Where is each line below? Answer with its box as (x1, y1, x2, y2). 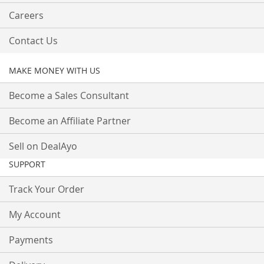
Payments (9, 233, 53, 247)
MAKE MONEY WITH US (9, 65, 100, 77)
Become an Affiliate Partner (9, 114, 131, 128)
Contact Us (9, 34, 58, 48)
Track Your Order (9, 183, 84, 196)
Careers (9, 9, 44, 22)
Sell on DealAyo (9, 140, 77, 153)
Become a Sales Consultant (9, 89, 129, 103)
